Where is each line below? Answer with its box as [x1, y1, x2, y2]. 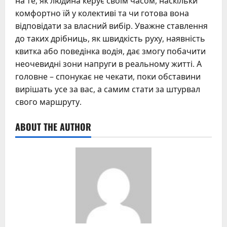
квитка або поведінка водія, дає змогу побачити [15, 46, 206, 57]
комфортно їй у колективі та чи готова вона [15, 8, 189, 19]
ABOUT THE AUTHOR [15, 120, 91, 134]
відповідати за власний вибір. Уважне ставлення [15, 20, 208, 32]
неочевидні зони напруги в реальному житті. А [15, 58, 202, 70]
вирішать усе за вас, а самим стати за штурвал [15, 84, 200, 95]
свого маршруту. [15, 96, 82, 108]
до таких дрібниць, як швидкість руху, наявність [15, 33, 205, 45]
